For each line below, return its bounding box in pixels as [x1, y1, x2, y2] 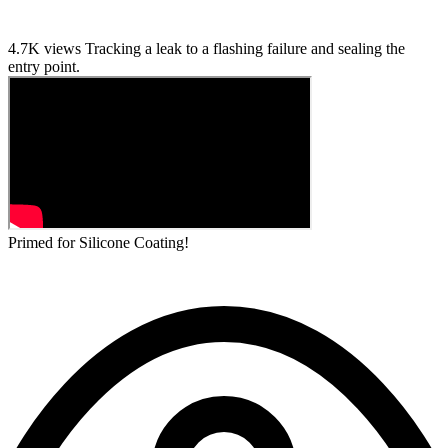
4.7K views [8, 39, 81, 57]
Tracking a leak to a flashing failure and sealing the [85, 39, 405, 57]
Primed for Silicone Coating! [8, 233, 189, 251]
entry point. [8, 57, 80, 75]
